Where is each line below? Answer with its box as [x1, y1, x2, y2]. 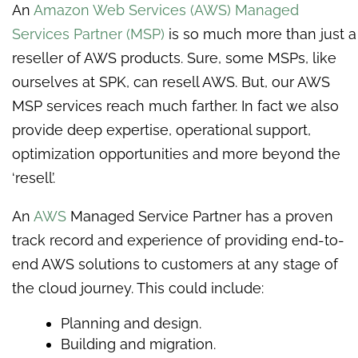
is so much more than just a [165, 25, 356, 42]
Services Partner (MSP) [12, 25, 165, 42]
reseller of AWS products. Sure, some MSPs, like [12, 49, 336, 66]
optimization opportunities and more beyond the [12, 145, 340, 162]
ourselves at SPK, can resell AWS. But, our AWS [12, 73, 330, 90]
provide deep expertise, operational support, [12, 121, 311, 138]
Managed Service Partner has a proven [66, 207, 333, 225]
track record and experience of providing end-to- [12, 231, 344, 249]
